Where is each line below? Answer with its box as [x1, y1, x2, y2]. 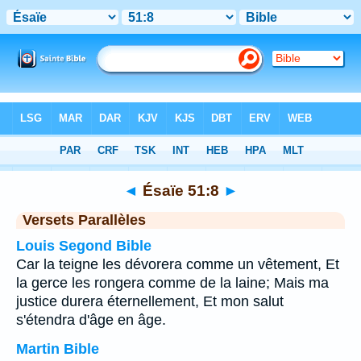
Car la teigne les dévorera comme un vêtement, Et [16, 256, 339, 272]
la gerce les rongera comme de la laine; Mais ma [16, 275, 329, 291]
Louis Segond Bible [16, 238, 151, 254]
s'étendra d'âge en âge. [16, 312, 166, 328]
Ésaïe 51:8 [138, 181, 223, 199]
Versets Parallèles [23, 212, 146, 228]
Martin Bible [16, 341, 99, 357]
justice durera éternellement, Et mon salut [16, 293, 284, 309]
